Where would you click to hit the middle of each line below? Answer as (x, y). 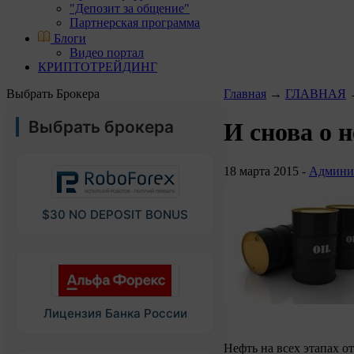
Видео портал (107, 53)
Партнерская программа (135, 23)
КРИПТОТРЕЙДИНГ (98, 67)
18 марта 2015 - (266, 171)
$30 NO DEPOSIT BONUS (115, 215)
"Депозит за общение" (130, 8)
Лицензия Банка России (115, 313)
